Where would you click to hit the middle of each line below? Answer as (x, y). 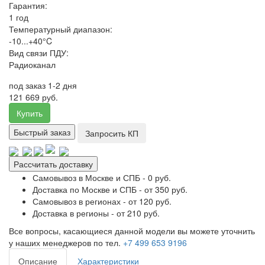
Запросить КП (112, 133)
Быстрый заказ (42, 132)
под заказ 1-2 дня (43, 85)
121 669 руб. (33, 97)
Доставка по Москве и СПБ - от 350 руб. (110, 190)
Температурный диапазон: (61, 29)
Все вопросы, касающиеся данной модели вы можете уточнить (132, 231)
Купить (30, 113)
